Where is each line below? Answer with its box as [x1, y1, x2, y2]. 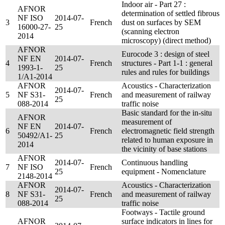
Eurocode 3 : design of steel [122, 50, 209, 58]
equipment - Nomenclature [122, 167, 206, 176]
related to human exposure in [122, 136, 213, 144]
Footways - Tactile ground [122, 208, 205, 216]
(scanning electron [122, 27, 179, 36]
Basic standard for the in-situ [122, 108, 212, 117]
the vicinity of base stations [122, 145, 207, 153]
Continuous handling [122, 158, 188, 167]
